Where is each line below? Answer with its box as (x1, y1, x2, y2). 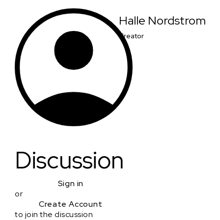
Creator (119, 31, 144, 41)
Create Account (39, 199, 103, 210)
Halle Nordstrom (119, 13, 206, 28)
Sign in (57, 178, 84, 189)
